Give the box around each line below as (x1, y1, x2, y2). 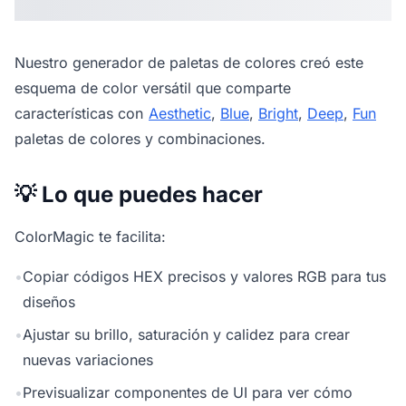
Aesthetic (149, 104, 211, 122)
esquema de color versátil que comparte (14, 79, 291, 97)
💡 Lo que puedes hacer (14, 181, 263, 208)
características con (14, 104, 143, 122)
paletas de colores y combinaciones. (14, 130, 266, 148)
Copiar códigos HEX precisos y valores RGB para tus (23, 267, 386, 285)
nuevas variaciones (23, 351, 153, 369)
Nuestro (14, 53, 72, 72)
